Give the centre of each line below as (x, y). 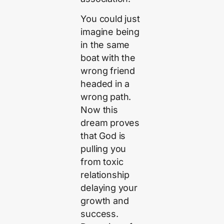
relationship (105, 175)
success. (99, 214)
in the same (105, 45)
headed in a (105, 84)
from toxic (102, 162)
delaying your (109, 188)
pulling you (103, 149)
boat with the (108, 58)
